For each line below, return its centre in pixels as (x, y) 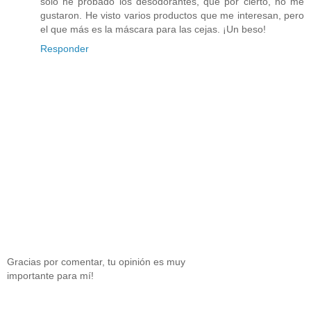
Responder (65, 48)
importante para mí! (50, 276)
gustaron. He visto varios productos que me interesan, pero (172, 15)
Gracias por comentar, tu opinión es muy (96, 262)
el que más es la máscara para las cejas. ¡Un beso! (153, 29)
